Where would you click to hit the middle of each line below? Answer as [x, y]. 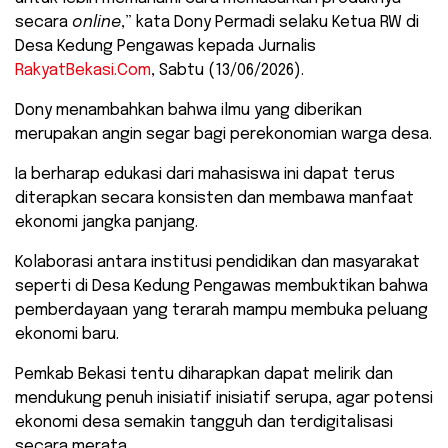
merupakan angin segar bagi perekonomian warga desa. [223, 134]
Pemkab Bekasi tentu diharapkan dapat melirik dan [204, 374]
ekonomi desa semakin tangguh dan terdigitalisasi [204, 422]
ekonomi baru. [67, 334]
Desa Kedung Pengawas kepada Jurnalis [165, 46]
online [96, 22]
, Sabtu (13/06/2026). [227, 70]
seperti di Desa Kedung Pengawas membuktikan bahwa [221, 286]
